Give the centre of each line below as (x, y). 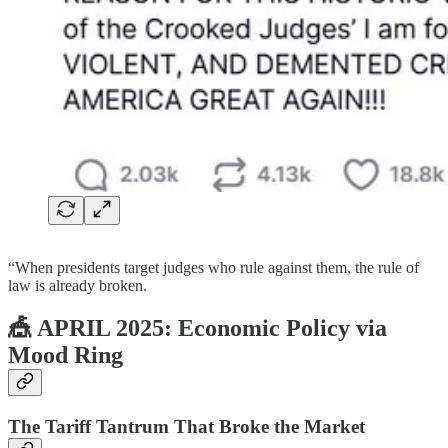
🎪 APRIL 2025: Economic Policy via (197, 327)
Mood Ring (65, 354)
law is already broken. (77, 285)
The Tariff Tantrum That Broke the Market (186, 426)
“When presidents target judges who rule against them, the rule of (213, 267)
